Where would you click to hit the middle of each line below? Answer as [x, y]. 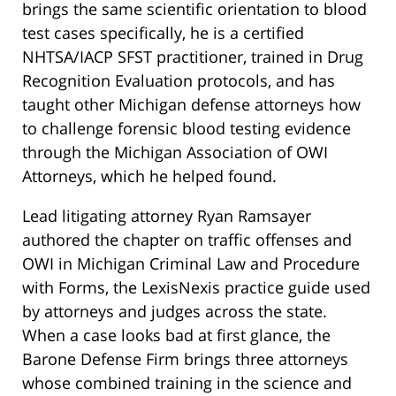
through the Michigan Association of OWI [175, 152]
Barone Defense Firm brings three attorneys [185, 358]
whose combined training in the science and [187, 382]
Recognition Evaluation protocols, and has [179, 80]
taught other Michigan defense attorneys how [191, 104]
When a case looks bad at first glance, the [176, 335]
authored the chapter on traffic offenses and [187, 239]
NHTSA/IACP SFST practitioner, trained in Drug [193, 56]
